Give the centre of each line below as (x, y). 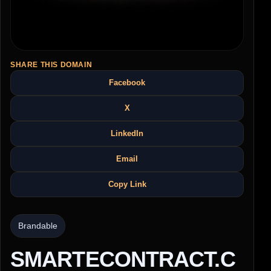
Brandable (38, 225)
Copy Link (127, 184)
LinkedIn (127, 133)
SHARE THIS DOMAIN (51, 64)
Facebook (127, 82)
